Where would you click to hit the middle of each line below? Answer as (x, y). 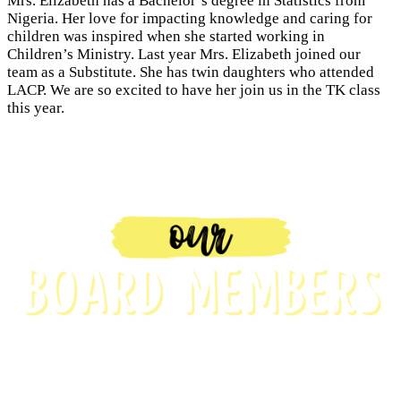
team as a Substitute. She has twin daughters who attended (191, 73)
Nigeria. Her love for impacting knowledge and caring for (190, 19)
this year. (36, 108)
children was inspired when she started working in (166, 37)
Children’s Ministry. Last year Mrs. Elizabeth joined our (184, 55)
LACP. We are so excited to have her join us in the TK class (194, 90)
